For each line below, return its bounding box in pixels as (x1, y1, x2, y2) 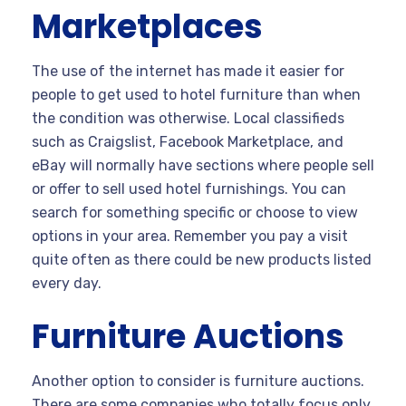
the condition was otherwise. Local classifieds (32, 110, 344, 128)
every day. (32, 275, 101, 293)
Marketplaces (32, 4, 263, 51)
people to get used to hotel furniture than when (32, 86, 361, 104)
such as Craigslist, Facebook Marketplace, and (32, 133, 343, 151)
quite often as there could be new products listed (32, 251, 372, 269)
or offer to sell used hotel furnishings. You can (32, 180, 346, 198)
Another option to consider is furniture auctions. (32, 372, 364, 391)
